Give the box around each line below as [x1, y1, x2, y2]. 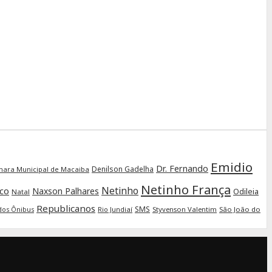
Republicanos [36, 202, 95, 214]
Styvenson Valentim [152, 204, 217, 214]
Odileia [233, 185, 259, 197]
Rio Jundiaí [98, 204, 132, 214]
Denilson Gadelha [92, 163, 154, 174]
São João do [219, 204, 260, 214]
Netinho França [141, 181, 231, 198]
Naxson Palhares [32, 185, 99, 197]
